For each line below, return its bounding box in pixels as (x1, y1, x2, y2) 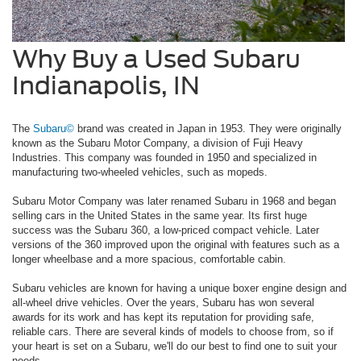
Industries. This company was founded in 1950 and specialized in (12, 151, 317, 164)
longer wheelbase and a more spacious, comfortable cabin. (12, 253, 286, 266)
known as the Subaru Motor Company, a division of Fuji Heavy (12, 137, 303, 150)
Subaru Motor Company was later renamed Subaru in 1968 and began (12, 195, 336, 208)
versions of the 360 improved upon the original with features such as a (12, 239, 339, 251)
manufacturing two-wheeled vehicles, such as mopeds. (12, 166, 268, 179)
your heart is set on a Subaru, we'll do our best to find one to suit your (12, 340, 337, 353)
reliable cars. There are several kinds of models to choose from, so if (12, 326, 334, 338)
